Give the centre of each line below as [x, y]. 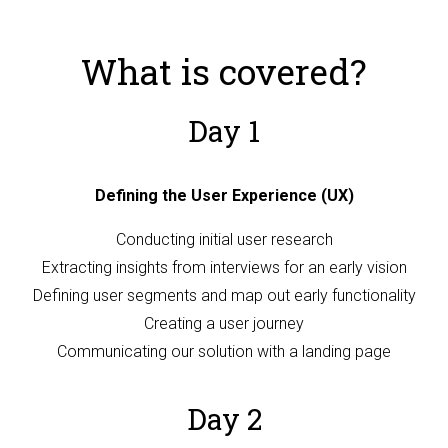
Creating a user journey [224, 323]
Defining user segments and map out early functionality [224, 295]
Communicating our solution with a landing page [224, 351]
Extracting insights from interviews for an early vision [224, 267]
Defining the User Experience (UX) [224, 195]
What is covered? [224, 71]
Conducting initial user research [224, 239]
